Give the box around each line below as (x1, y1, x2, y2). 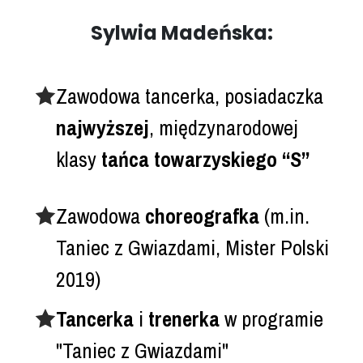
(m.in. (259, 201, 310, 230)
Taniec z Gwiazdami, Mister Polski (56, 233, 330, 262)
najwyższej (56, 113, 150, 142)
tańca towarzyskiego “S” (101, 144, 310, 173)
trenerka (148, 304, 220, 333)
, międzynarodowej (149, 113, 299, 142)
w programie (220, 304, 324, 333)
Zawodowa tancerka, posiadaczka (56, 81, 324, 110)
